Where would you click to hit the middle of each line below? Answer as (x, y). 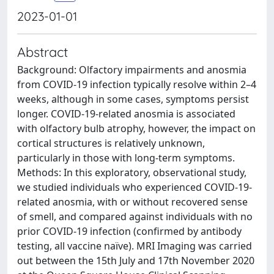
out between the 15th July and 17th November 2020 (136, 261)
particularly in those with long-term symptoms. (126, 158)
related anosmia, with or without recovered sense (132, 202)
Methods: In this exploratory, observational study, (132, 172)
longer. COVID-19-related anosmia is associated (126, 114)
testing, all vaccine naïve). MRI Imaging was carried (135, 246)
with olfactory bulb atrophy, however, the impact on (136, 128)
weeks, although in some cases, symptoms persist (133, 99)
